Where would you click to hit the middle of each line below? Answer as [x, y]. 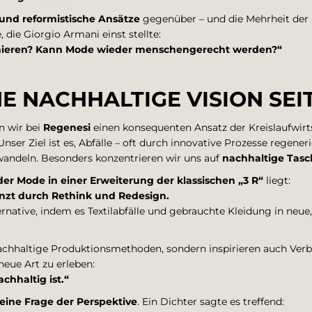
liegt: [277, 180]
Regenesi [67, 127]
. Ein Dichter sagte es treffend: [211, 302]
